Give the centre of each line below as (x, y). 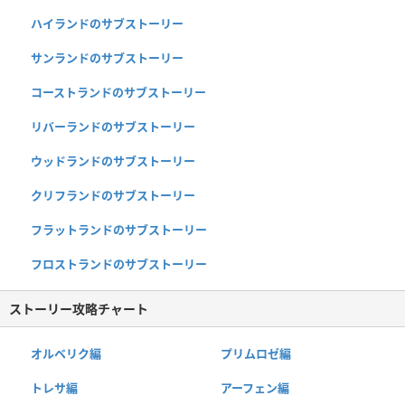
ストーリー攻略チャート (79, 309)
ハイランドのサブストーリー (107, 24)
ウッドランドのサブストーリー (113, 161)
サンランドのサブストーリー (107, 58)
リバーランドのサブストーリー (113, 127)
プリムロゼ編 (255, 354)
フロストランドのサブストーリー (119, 264)
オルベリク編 (66, 354)
